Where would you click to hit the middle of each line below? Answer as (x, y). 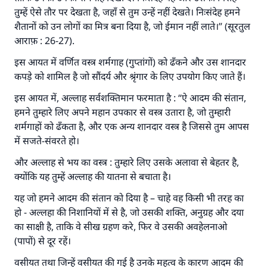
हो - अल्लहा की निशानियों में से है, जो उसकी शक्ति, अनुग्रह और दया (129, 212)
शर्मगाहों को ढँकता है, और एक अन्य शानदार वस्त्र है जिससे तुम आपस (132, 126)
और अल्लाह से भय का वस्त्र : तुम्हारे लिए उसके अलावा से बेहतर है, (127, 162)
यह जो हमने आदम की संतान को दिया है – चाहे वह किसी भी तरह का (129, 198)
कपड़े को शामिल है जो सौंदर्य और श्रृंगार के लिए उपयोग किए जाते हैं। (130, 76)
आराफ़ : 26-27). (44, 41)
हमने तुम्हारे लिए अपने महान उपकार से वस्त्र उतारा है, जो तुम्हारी (122, 112)
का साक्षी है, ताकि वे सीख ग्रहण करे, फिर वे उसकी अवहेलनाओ (121, 226)
